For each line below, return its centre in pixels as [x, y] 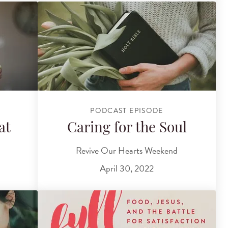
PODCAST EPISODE [127, 110]
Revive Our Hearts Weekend [127, 150]
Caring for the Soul [127, 129]
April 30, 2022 [127, 168]
